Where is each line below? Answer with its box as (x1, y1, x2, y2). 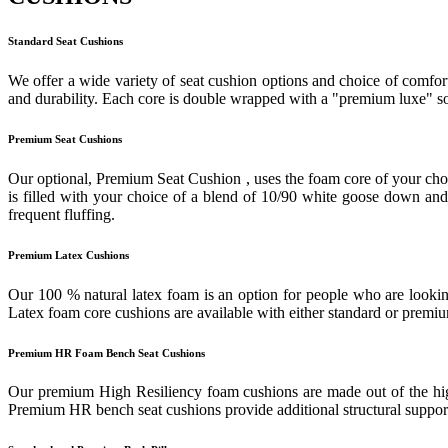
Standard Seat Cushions (8, 34, 123, 47)
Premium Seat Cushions (8, 132, 122, 145)
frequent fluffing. (8, 205, 115, 223)
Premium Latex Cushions (8, 248, 129, 261)
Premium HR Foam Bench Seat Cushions (8, 346, 205, 359)
